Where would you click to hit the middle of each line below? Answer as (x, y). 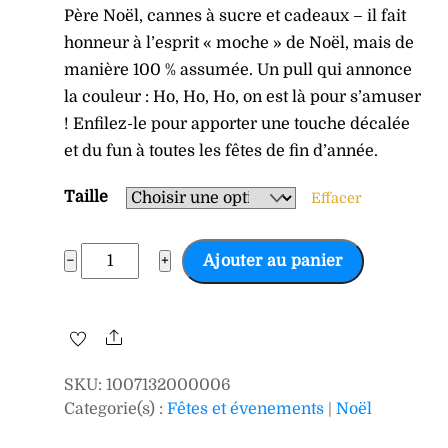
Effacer (337, 197)
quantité (112, 254)
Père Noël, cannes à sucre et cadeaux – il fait (235, 15)
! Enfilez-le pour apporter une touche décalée (237, 123)
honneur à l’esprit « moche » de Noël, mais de (239, 42)
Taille (86, 196)
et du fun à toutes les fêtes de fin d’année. (221, 150)
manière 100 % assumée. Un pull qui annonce (238, 69)
